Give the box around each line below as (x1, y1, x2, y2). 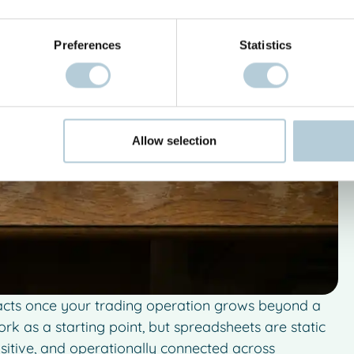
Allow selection (132, 134, 217, 148)
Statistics (239, 38, 292, 52)
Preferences (54, 38, 122, 52)
